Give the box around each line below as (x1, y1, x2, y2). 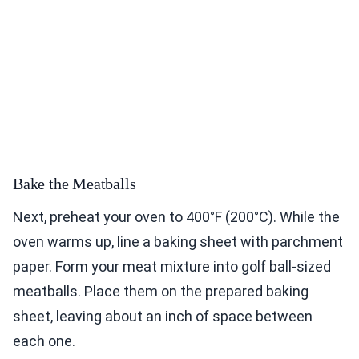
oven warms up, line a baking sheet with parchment (13, 232, 343, 250)
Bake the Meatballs (13, 174, 136, 192)
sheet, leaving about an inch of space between (13, 307, 313, 325)
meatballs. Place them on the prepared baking (13, 282, 309, 300)
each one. (13, 332, 75, 349)
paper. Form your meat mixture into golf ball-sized (13, 257, 331, 275)
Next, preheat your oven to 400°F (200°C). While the (13, 208, 340, 225)
